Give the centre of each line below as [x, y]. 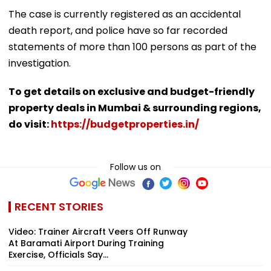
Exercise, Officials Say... [58, 254]
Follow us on [135, 167]
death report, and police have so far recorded [118, 30]
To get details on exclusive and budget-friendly [132, 91]
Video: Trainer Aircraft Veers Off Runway [98, 231]
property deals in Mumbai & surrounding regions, [135, 108]
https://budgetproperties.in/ [125, 124]
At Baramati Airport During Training [86, 243]
